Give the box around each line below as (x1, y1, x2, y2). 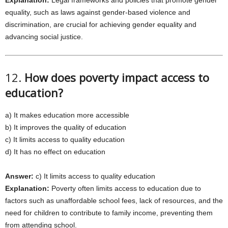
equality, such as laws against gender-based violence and (5, 8, 190, 16)
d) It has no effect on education (5, 148, 105, 156)
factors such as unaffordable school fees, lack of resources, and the (5, 196, 223, 205)
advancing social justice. (5, 33, 83, 41)
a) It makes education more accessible (5, 111, 129, 119)
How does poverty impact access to (24, 70, 209, 85)
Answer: (5, 172, 34, 180)
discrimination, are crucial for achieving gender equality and (5, 20, 196, 28)
